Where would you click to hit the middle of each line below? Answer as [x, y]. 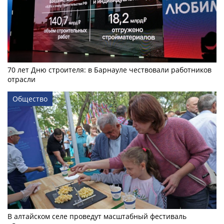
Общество [30, 99]
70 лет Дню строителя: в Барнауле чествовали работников [109, 70]
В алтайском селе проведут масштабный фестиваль [97, 216]
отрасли [21, 79]
